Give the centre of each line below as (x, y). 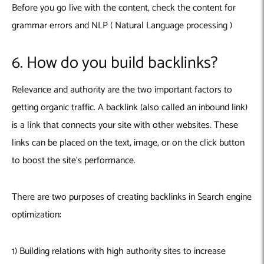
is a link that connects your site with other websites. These (125, 125)
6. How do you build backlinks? (115, 63)
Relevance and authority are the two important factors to (122, 90)
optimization (36, 214)
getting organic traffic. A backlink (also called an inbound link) (130, 107)
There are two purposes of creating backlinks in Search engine (132, 197)
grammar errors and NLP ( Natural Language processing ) (122, 25)
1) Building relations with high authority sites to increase (119, 251)
